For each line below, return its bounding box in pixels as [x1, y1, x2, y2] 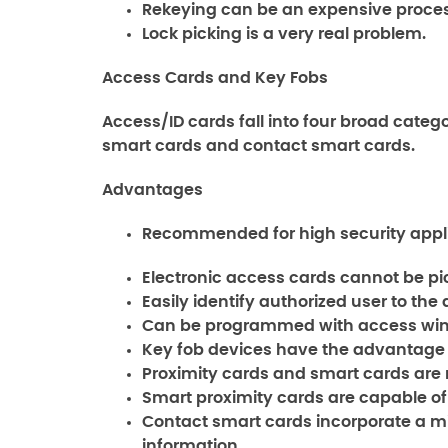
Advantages [102, 182, 203, 198]
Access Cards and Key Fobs [102, 70, 328, 86]
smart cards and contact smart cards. [102, 138, 415, 154]
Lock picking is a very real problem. [142, 26, 426, 42]
